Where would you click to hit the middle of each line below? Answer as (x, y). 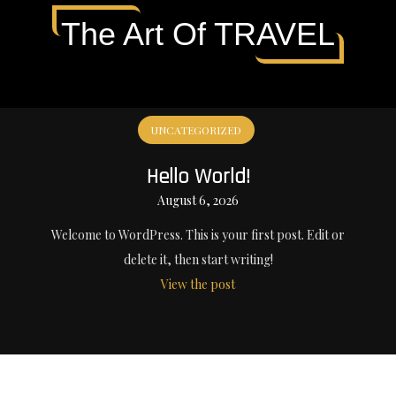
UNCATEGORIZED (196, 130)
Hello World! (198, 177)
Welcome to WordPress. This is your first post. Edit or (198, 235)
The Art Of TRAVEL (198, 34)
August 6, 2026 (198, 200)
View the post (198, 285)
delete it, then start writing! (198, 260)
